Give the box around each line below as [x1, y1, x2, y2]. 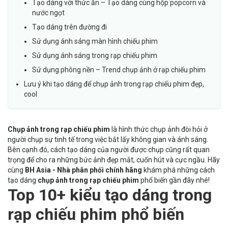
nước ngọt [32, 9, 65, 17]
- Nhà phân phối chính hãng [51, 166, 142, 175]
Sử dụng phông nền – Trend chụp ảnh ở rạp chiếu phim [32, 66, 206, 74]
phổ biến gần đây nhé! [139, 176, 210, 185]
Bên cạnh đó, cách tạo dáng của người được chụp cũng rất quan [8, 146, 210, 154]
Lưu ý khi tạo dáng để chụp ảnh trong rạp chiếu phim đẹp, [24, 80, 204, 89]
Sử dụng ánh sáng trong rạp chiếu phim [32, 51, 157, 60]
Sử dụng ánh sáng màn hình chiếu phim [32, 37, 158, 46]
